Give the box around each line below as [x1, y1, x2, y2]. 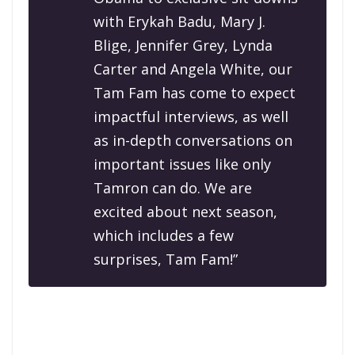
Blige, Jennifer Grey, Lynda [94, 36, 273, 55]
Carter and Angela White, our [94, 59, 292, 79]
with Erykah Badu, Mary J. [94, 12, 265, 32]
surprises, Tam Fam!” [94, 250, 238, 269]
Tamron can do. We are [94, 178, 252, 198]
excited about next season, [94, 202, 277, 222]
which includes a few [94, 226, 234, 246]
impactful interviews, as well [94, 107, 288, 127]
